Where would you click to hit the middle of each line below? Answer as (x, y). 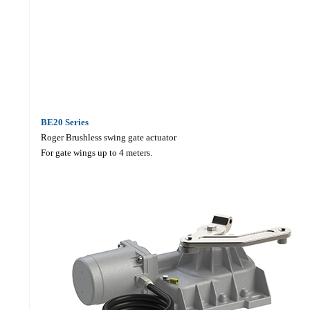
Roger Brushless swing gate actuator (108, 137)
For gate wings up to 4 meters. (96, 152)
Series (76, 122)
